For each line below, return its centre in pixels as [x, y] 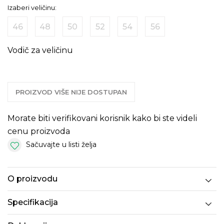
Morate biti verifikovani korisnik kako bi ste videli [102, 118]
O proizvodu [32, 179]
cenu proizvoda [39, 131]
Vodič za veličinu [40, 50]
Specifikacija [33, 202]
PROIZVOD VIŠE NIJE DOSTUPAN [71, 92]
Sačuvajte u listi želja [61, 144]
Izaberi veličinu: [32, 7]
